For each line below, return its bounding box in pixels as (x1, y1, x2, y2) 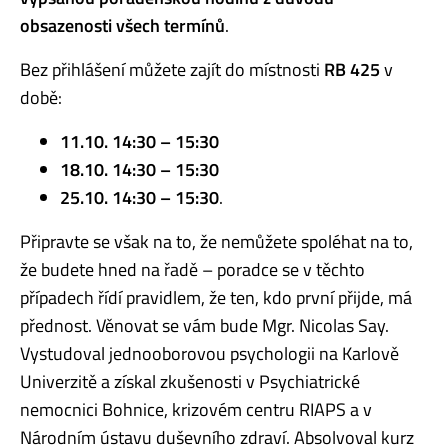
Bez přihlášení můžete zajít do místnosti (20, 55, 324, 83)
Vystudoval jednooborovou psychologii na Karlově (20, 339, 399, 367)
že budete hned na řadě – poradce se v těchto (20, 255, 365, 283)
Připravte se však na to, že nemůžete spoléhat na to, (20, 227, 413, 255)
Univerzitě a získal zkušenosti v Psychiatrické (20, 367, 360, 395)
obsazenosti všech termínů (20, 11, 225, 39)
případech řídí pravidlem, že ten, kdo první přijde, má (20, 283, 412, 311)
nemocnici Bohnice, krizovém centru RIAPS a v (20, 395, 372, 423)
